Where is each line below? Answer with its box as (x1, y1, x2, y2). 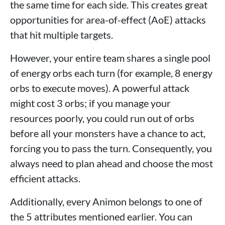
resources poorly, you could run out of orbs (10, 112, 194, 125)
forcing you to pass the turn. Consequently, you (10, 142, 212, 155)
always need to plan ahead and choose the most (10, 157, 213, 170)
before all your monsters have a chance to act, (10, 127, 205, 140)
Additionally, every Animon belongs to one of (10, 195, 202, 208)
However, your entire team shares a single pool (10, 52, 210, 64)
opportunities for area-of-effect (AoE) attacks (10, 14, 206, 26)
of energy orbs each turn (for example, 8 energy (10, 67, 212, 79)
